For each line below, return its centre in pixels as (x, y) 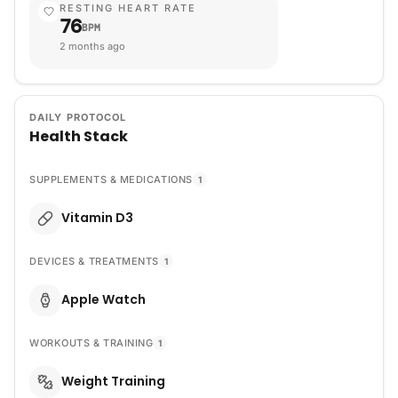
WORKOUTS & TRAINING (92, 342)
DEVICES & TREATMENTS (94, 261)
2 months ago (92, 46)
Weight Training (113, 382)
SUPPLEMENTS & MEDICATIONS (111, 179)
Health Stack (79, 136)
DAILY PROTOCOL (78, 117)
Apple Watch (103, 300)
